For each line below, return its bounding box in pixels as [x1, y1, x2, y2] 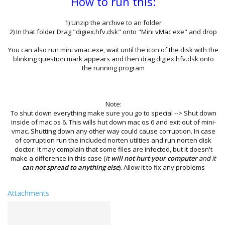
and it [197, 153, 216, 163]
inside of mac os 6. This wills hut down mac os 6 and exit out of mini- [11, 117, 216, 127]
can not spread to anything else [22, 162, 119, 172]
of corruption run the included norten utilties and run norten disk [15, 135, 211, 145]
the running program [82, 63, 145, 72]
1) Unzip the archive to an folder [65, 18, 162, 27]
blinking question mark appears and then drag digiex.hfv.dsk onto [13, 54, 214, 63]
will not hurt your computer [111, 153, 197, 163]
